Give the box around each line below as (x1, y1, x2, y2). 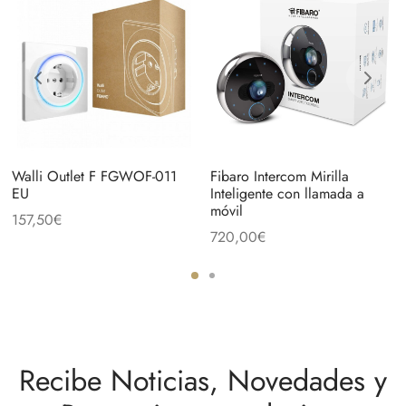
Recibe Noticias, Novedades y (19, 360, 387, 402)
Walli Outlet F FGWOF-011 (11, 166, 177, 188)
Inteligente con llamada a (209, 183, 364, 205)
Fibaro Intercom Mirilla (209, 166, 349, 188)
